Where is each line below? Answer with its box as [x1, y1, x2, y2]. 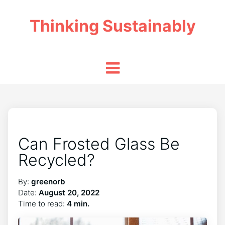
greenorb [31, 177, 65, 186]
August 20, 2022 [39, 188, 99, 197]
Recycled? [18, 150, 95, 170]
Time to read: [18, 199, 67, 208]
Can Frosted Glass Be [18, 134, 180, 154]
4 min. [67, 199, 89, 208]
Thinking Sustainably [29, 16, 196, 36]
